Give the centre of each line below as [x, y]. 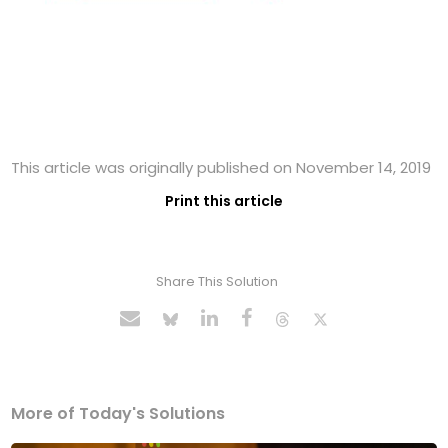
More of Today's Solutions [118, 414]
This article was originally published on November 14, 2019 [221, 168]
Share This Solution [216, 282]
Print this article [224, 201]
